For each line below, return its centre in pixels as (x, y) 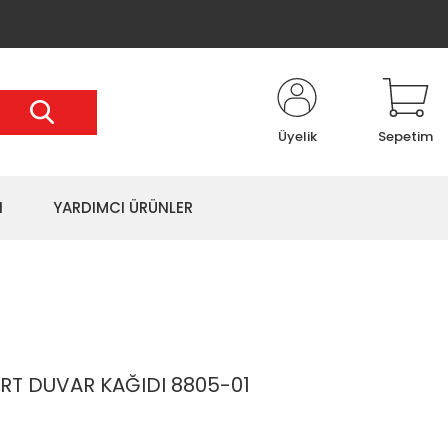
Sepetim (405, 136)
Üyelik (297, 136)
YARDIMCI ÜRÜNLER (123, 207)
